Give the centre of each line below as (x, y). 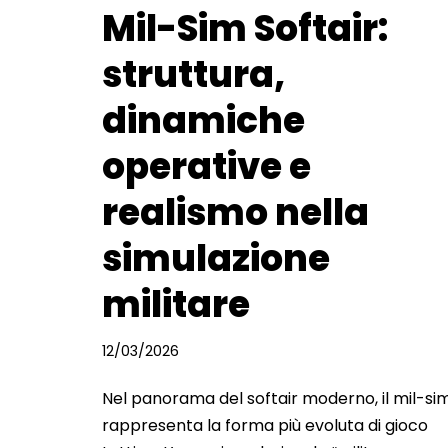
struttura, (193, 74)
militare (176, 304)
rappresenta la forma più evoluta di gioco (265, 425)
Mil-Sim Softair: (245, 28)
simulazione (216, 258)
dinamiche (203, 120)
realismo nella (235, 212)
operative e (206, 166)
